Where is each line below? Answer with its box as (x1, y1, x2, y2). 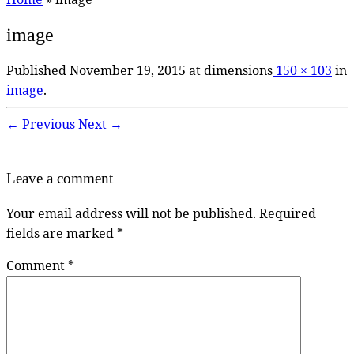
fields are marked (6, 224, 117, 242)
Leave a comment (6, 170, 113, 187)
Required (259, 204, 316, 222)
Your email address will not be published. (6, 204, 256, 222)
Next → (78, 115, 122, 133)
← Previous (6, 115, 75, 133)
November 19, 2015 (70, 61, 186, 79)
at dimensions (186, 61, 273, 79)
